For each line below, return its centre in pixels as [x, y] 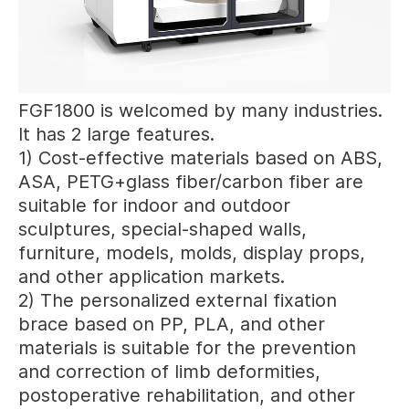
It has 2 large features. [119, 134]
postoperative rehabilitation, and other [187, 395]
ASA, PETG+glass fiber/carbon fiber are [191, 181]
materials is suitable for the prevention [187, 347]
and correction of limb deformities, [169, 371]
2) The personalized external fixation [178, 300]
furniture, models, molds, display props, [192, 252]
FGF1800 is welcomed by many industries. [200, 110]
